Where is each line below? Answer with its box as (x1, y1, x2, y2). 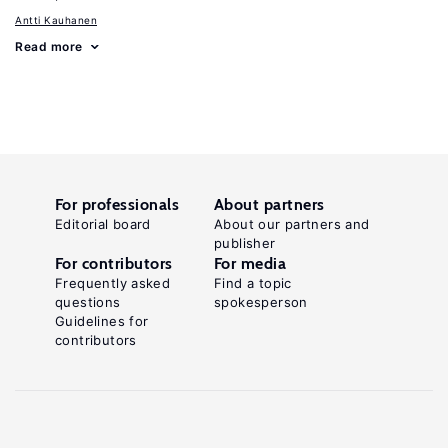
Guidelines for (55, 313, 149, 329)
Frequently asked (55, 275, 171, 291)
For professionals (55, 195, 180, 214)
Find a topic (214, 275, 292, 291)
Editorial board (55, 216, 151, 232)
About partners (214, 195, 325, 214)
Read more (15, 39, 83, 54)
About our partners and (214, 216, 370, 232)
